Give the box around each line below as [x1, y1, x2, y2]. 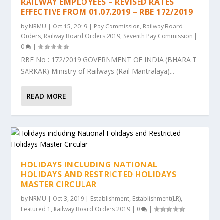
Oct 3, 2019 [53, 194, 84, 203]
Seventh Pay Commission [123, 32, 193, 40]
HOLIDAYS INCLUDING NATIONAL [21, 159, 158, 170]
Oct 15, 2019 [53, 22, 88, 30]
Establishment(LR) [132, 194, 181, 203]
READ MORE [27, 91, 67, 101]
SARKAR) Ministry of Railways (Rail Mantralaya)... [21, 66, 175, 76]
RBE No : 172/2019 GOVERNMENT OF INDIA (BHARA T [21, 55, 197, 64]
